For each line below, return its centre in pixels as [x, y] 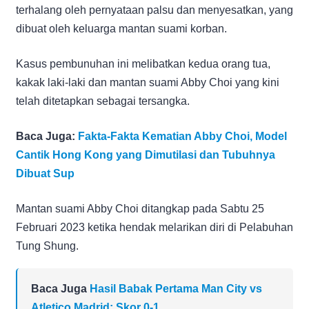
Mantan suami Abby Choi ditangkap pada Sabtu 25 [140, 208]
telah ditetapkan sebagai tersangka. [103, 101]
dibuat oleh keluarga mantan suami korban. [121, 28]
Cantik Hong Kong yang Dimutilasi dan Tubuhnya [146, 154]
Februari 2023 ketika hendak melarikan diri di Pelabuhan [154, 227]
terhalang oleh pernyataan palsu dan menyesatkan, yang [154, 10]
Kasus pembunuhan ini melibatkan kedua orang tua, [143, 63]
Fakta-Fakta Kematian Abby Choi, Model [182, 136]
